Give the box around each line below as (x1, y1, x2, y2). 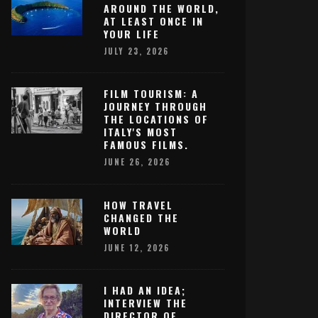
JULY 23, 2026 (104, 45, 169, 57)
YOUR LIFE (104, 26, 160, 41)
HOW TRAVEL (104, 197, 173, 212)
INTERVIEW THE (104, 295, 187, 310)
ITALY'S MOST (104, 124, 177, 140)
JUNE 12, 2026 (104, 241, 170, 253)
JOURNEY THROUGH (104, 99, 207, 114)
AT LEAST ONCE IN (104, 13, 204, 28)
